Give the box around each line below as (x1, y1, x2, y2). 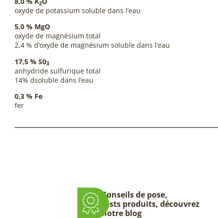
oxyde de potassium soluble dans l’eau (15, 5, 141, 15)
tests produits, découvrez (101, 198, 200, 209)
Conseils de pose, (101, 189, 167, 200)
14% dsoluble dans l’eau (15, 75, 93, 85)
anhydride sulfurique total (15, 66, 101, 75)
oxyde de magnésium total (15, 31, 101, 41)
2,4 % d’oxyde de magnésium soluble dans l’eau (15, 40, 170, 50)
